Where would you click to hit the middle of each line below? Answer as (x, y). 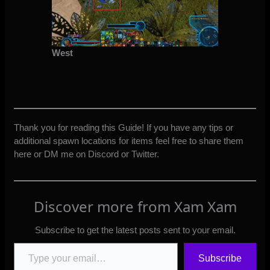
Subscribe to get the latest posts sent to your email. (135, 230)
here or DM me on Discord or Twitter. (87, 154)
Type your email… (29, 242)
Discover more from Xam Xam (135, 206)
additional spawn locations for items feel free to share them (129, 140)
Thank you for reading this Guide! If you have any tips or (124, 127)
